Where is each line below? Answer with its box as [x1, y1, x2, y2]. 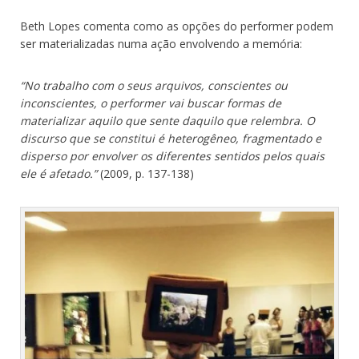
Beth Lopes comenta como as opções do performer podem [20, 18, 333, 34]
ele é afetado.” [20, 165, 97, 181]
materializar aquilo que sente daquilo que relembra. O [20, 112, 315, 128]
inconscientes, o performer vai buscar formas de [20, 95, 281, 111]
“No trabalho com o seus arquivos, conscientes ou [20, 77, 288, 93]
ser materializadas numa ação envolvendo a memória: [20, 35, 302, 51]
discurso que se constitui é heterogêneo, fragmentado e [20, 130, 321, 146]
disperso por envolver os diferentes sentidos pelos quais [20, 147, 325, 163]
